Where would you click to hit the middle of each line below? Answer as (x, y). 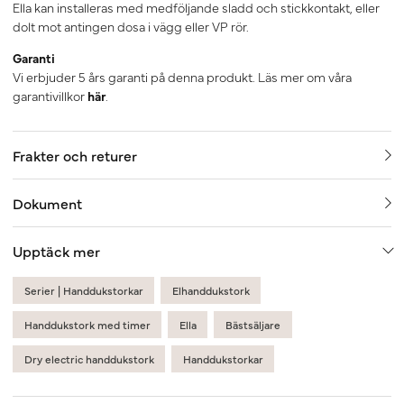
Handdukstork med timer (87, 325)
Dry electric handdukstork (89, 359)
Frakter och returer (75, 156)
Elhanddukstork (211, 291)
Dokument (47, 203)
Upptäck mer (56, 251)
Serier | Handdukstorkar (83, 291)
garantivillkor (50, 96)
